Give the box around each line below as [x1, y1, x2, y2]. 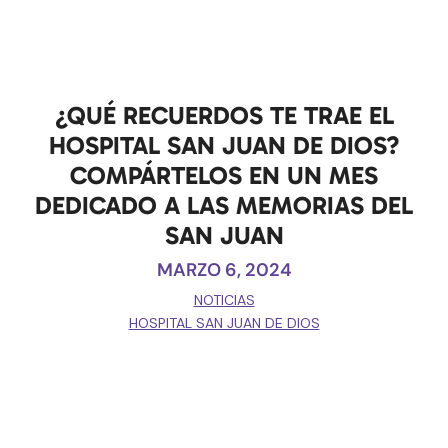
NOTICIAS [193, 290, 255, 309]
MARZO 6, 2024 [156, 257, 292, 282]
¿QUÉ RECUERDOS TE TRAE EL [54, 99, 394, 131]
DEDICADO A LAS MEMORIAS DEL [35, 189, 413, 221]
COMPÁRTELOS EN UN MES [70, 159, 378, 191]
